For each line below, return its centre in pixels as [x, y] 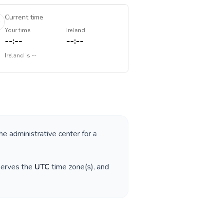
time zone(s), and [79, 167]
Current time [24, 17]
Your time [17, 30]
